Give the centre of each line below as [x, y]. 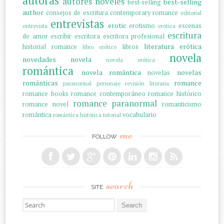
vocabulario [140, 114]
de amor [35, 36]
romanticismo [181, 104]
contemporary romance [144, 12]
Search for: [39, 202]
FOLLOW [105, 136]
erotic [117, 25]
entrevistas [77, 23]
